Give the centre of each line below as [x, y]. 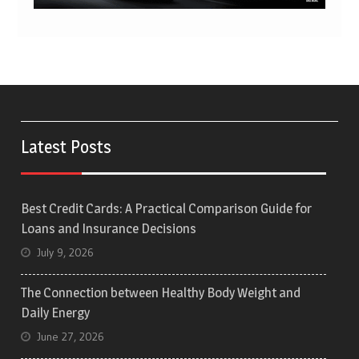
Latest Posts [67, 146]
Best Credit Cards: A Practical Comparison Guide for [167, 208]
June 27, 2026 [71, 336]
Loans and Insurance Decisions [109, 228]
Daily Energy [56, 312]
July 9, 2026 [66, 252]
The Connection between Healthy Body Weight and [161, 292]
